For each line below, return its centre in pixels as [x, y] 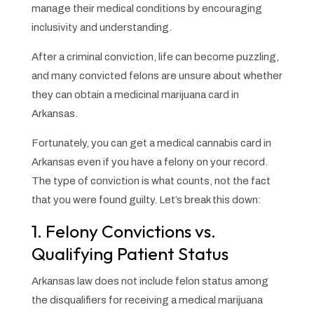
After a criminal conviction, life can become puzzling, [155, 56]
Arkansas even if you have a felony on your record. [149, 162]
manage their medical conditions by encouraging [146, 8]
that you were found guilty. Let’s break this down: [146, 199]
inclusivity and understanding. [101, 27]
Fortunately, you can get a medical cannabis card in [151, 143]
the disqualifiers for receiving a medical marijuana [147, 300]
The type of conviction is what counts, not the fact [151, 180]
